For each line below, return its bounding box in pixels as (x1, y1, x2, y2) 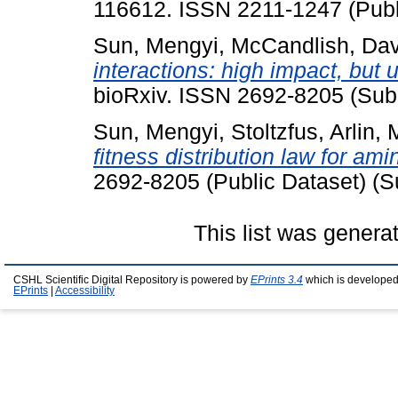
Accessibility (55, 284, 115, 296)
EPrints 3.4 (251, 274, 303, 285)
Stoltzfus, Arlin (231, 119, 375, 144)
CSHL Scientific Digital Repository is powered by (13, 274, 251, 285)
